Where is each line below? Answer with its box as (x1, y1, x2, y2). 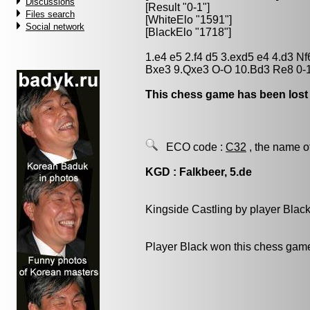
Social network (26, 21, 84, 32)
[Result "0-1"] (145, 1, 210, 13)
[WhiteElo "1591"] (145, 14, 232, 26)
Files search (26, 9, 75, 19)
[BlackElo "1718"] (145, 26, 231, 38)
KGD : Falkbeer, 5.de (145, 166, 252, 178)
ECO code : (158, 141, 226, 153)
